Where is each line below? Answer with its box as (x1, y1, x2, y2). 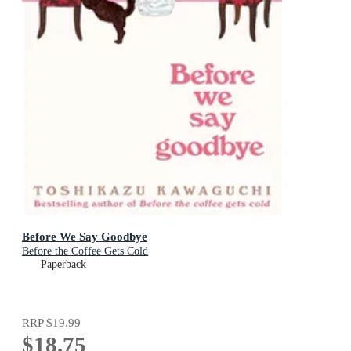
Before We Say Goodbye (22, 229, 147, 243)
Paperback (41, 258, 86, 270)
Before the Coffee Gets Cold (22, 244, 148, 257)
